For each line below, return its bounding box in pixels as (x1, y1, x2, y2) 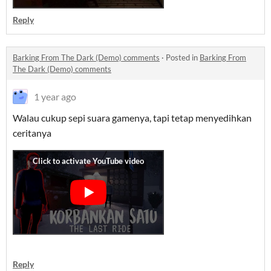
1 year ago (34, 91, 76, 103)
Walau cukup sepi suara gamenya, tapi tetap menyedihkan (13, 112, 252, 124)
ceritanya (13, 127, 53, 139)
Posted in (166, 53, 200, 63)
